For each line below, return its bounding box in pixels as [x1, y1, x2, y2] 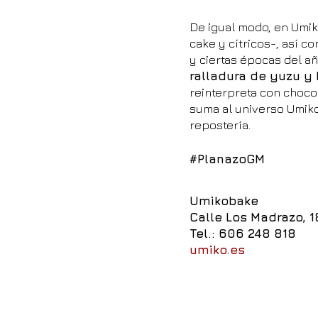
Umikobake [190, 194, 258, 208]
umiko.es [190, 243, 245, 257]
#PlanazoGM [190, 152, 265, 166]
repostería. [190, 118, 251, 132]
